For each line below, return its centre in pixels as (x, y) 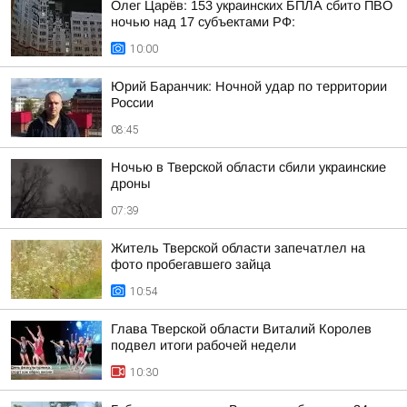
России (132, 103)
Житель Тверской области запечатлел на (238, 248)
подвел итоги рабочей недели (203, 345)
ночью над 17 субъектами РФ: (203, 22)
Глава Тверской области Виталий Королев (241, 329)
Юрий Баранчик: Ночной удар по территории (249, 86)
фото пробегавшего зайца (191, 264)
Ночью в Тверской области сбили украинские (248, 167)
